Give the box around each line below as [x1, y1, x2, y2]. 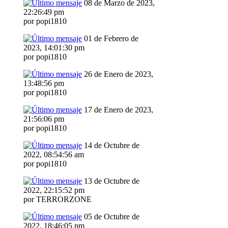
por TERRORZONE [23, 195, 92, 204]
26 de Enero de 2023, [82, 70, 153, 79]
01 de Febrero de [82, 34, 138, 43]
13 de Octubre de [82, 177, 139, 186]
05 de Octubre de [82, 212, 139, 221]
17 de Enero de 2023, [82, 105, 153, 115]
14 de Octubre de [82, 141, 139, 150]
